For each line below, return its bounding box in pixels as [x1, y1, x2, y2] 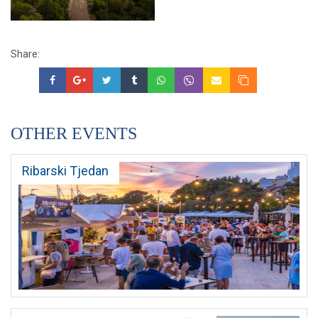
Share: [11, 48, 40, 60]
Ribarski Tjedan [22, 163, 109, 178]
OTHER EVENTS [11, 124, 137, 143]
